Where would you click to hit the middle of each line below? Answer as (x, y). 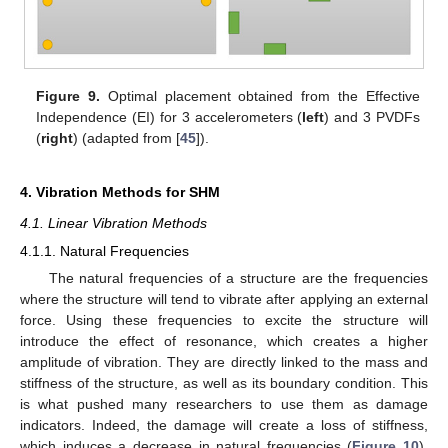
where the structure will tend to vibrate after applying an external (224, 299)
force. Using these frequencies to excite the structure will (224, 320)
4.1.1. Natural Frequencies (104, 251)
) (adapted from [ (127, 138)
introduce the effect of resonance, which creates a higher (224, 341)
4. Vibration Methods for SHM (120, 192)
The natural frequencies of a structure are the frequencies (238, 278)
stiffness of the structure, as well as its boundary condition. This (224, 383)
